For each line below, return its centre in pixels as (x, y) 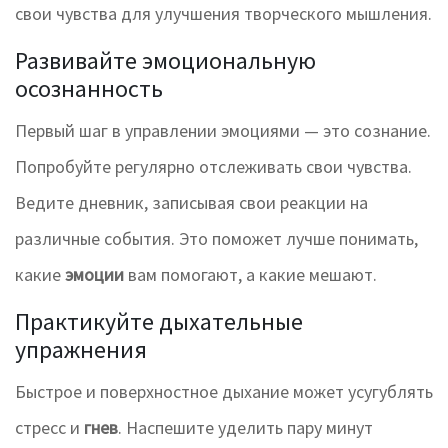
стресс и (49, 428)
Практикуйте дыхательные (159, 322)
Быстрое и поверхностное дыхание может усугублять (224, 392)
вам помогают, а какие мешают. (250, 275)
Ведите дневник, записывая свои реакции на (191, 203)
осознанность (89, 89)
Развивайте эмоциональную (165, 61)
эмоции (94, 275)
